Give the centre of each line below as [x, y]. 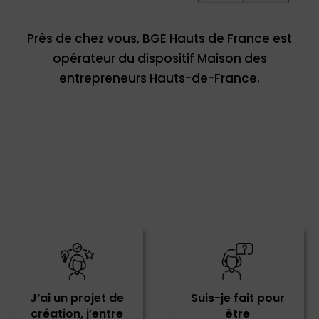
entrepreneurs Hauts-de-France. [160, 79]
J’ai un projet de [77, 298]
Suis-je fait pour [237, 298]
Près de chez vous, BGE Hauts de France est [160, 39]
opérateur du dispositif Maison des [159, 59]
